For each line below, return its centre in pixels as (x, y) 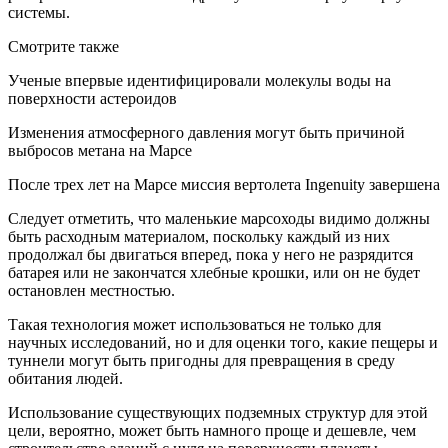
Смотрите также (63, 46)
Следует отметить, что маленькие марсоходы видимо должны (219, 218)
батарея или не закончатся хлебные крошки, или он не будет (214, 272)
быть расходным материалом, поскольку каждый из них (199, 236)
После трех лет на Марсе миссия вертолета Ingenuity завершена (224, 184)
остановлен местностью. (91, 290)
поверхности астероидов (92, 98)
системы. (39, 12)
